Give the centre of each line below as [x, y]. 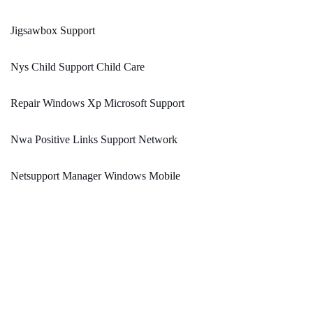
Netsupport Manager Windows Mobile [95, 176]
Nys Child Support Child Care [78, 67]
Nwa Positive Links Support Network [94, 140]
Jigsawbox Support [53, 31]
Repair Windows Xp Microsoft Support [97, 103]
